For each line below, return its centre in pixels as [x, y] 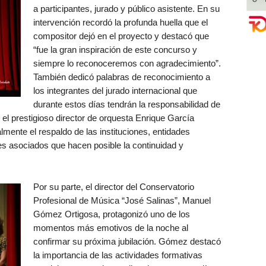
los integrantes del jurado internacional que [115, 91]
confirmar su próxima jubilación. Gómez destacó [127, 241]
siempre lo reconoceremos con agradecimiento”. [127, 63]
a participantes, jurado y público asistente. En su [126, 9]
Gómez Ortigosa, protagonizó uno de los [111, 214]
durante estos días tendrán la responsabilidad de [126, 104]
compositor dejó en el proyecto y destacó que [121, 36]
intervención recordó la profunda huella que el [120, 22]
